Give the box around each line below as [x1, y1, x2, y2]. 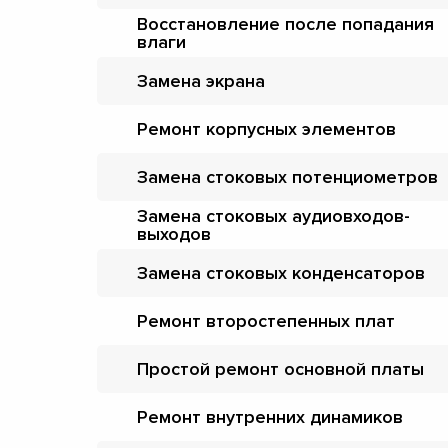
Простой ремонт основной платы [137, 357, 424, 380]
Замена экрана [137, 69, 265, 92]
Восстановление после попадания [137, 12, 434, 35]
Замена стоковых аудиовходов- [137, 204, 410, 227]
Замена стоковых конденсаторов [137, 261, 425, 284]
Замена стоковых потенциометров [137, 165, 438, 188]
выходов [137, 222, 211, 245]
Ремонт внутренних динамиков [137, 405, 403, 428]
